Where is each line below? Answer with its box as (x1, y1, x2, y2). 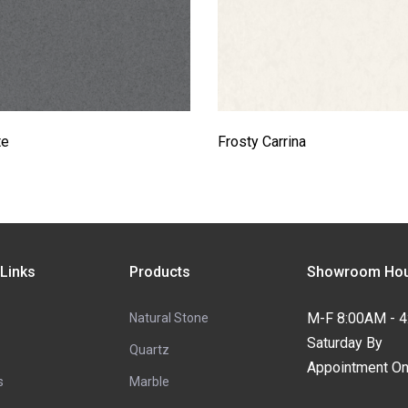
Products (128, 262, 190, 280)
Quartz (128, 342, 169, 357)
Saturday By (306, 333, 382, 352)
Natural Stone (128, 310, 209, 325)
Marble (128, 373, 169, 389)
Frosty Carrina (218, 132, 306, 150)
